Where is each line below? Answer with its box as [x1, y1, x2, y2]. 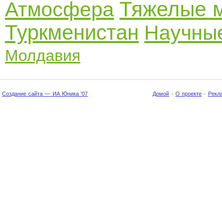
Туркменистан [5, 20, 139, 44]
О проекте [175, 91, 202, 97]
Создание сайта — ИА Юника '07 [2, 91, 88, 97]
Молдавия [5, 46, 80, 64]
